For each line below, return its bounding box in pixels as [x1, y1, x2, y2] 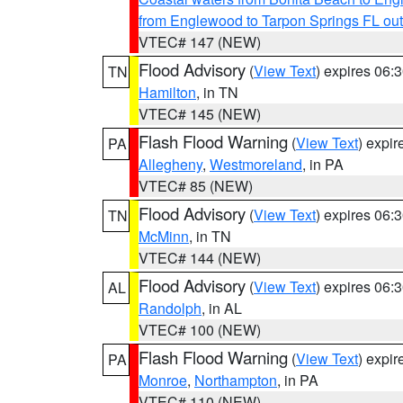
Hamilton [139, 82, 196, 103]
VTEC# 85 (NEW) [139, 175, 253, 196]
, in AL [201, 298, 242, 318]
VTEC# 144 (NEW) [139, 247, 261, 268]
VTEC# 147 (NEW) [139, 31, 261, 52]
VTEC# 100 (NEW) [139, 319, 261, 340]
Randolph [139, 298, 201, 318]
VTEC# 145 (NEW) [139, 103, 261, 124]
